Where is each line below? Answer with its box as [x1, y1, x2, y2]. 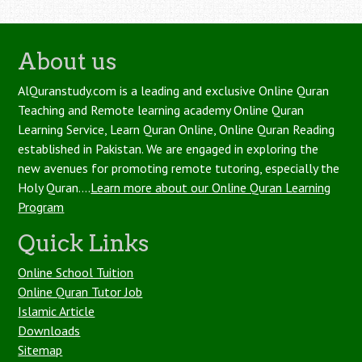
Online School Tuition [18, 264, 134, 280]
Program [18, 199, 65, 215]
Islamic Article [18, 303, 95, 319]
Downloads [18, 322, 81, 339]
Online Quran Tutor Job [18, 284, 143, 300]
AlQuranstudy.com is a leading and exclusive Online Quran [18, 82, 330, 99]
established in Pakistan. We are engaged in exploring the [18, 141, 319, 157]
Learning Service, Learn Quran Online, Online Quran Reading [18, 121, 335, 137]
